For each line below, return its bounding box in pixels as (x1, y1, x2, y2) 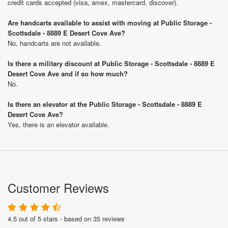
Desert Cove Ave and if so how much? (8, 69, 128, 78)
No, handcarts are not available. (8, 38, 101, 48)
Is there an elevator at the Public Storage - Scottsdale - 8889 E (8, 99, 202, 109)
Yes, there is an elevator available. (8, 120, 109, 129)
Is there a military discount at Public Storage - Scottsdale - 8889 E (8, 59, 215, 68)
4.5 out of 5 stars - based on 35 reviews (8, 214, 125, 223)
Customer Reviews (8, 179, 109, 196)
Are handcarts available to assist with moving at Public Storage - (8, 18, 212, 27)
